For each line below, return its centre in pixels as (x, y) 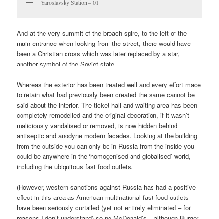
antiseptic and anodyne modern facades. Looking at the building (107, 136)
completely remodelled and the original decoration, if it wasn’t (103, 115)
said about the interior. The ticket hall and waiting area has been (107, 105)
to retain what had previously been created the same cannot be (106, 95)
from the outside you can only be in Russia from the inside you (106, 146)
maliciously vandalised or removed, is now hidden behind (97, 125)
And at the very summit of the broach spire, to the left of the (102, 33)
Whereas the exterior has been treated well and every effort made (109, 84)
